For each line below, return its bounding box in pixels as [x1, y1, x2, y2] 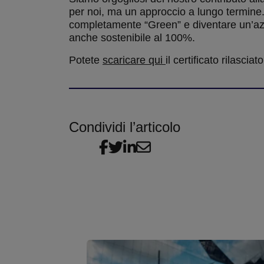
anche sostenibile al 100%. [69, 32, 195, 44]
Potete [69, 54, 103, 66]
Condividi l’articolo [69, 119, 180, 135]
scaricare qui [103, 54, 166, 66]
